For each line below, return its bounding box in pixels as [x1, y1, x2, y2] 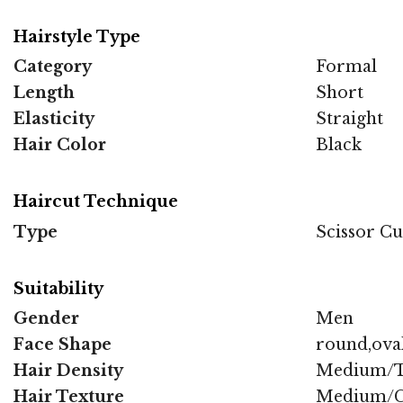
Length [13, 83, 75, 103]
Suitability [13, 278, 103, 299]
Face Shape [13, 335, 112, 355]
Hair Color [13, 135, 106, 156]
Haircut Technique [13, 192, 178, 212]
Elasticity [13, 109, 94, 130]
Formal [316, 57, 377, 77]
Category [13, 57, 92, 77]
